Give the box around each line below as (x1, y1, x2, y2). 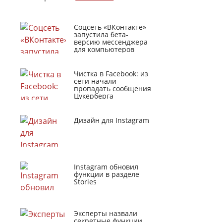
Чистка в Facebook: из (74, 69, 149, 78)
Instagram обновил (74, 162, 139, 171)
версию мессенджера (74, 37, 148, 47)
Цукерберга (74, 91, 114, 101)
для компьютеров (74, 45, 135, 54)
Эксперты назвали (74, 209, 138, 218)
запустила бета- (74, 30, 129, 39)
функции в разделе (74, 169, 140, 179)
